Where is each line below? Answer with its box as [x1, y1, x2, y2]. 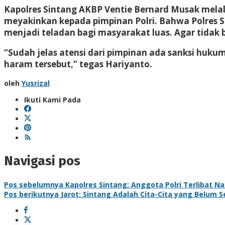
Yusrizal [22, 78, 50, 88]
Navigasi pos [4, 153, 80, 169]
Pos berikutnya [4, 189, 59, 199]
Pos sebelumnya [4, 179, 63, 189]
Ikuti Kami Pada [24, 94, 81, 104]
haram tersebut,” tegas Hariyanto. [4, 58, 152, 70]
